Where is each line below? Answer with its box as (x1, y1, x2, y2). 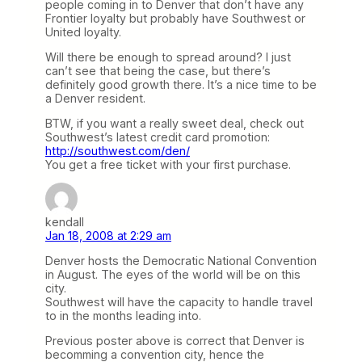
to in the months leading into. (45, 309, 201, 323)
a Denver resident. (45, 90, 145, 105)
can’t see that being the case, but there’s (45, 63, 271, 78)
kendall (45, 215, 84, 229)
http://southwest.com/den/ (45, 143, 190, 158)
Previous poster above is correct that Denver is (45, 334, 305, 348)
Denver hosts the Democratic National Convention (45, 254, 317, 268)
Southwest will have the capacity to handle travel (45, 295, 313, 309)
